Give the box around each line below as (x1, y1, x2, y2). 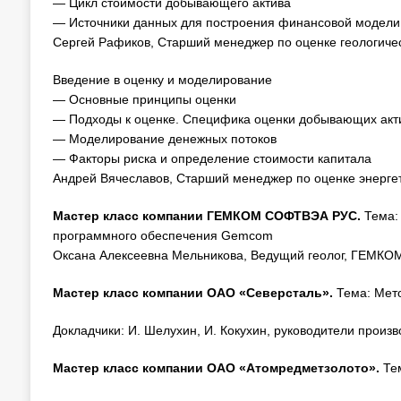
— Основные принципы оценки (52, 92, 236, 107)
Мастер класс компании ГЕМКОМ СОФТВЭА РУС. (52, 209, 364, 223)
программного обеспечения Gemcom (52, 228, 273, 243)
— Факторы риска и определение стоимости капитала (52, 151, 371, 166)
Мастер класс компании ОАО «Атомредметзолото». (52, 361, 383, 375)
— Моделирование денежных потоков (52, 132, 277, 146)
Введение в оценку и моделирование (52, 73, 272, 87)
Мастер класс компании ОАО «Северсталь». (52, 286, 337, 300)
